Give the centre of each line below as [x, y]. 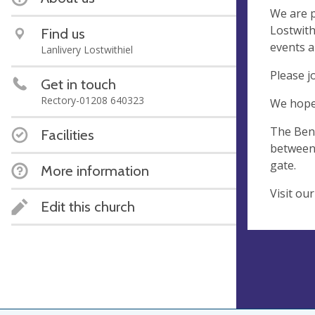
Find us [63, 33]
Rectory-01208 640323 [92, 100]
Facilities [67, 135]
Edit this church [88, 206]
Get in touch [78, 84]
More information [95, 171]
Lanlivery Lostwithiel [87, 50]
